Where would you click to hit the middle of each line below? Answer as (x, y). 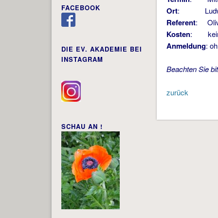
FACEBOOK (81, 8)
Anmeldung (186, 46)
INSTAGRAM (82, 59)
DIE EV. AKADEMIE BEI (101, 49)
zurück (178, 92)
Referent (181, 23)
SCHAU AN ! (82, 127)
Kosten (179, 34)
